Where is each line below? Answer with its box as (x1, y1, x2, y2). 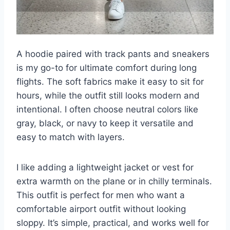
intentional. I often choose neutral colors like (16, 104, 198, 115)
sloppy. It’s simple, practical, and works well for (16, 218, 209, 228)
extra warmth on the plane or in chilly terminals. (16, 176, 212, 187)
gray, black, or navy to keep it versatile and (16, 118, 194, 129)
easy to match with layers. (16, 132, 125, 143)
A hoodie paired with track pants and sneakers (16, 49, 209, 60)
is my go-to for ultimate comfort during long (16, 63, 197, 73)
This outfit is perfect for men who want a (16, 190, 185, 201)
